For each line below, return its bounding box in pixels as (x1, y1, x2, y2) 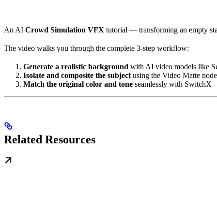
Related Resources (4, 133, 95, 146)
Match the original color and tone (23, 80, 133, 89)
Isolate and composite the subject (23, 71, 131, 80)
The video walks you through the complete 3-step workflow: (4, 44, 189, 53)
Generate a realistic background (23, 62, 128, 71)
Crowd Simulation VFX (25, 26, 104, 34)
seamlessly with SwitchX (133, 80, 212, 89)
